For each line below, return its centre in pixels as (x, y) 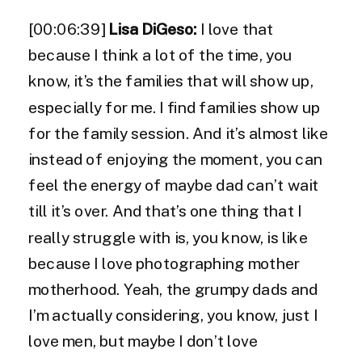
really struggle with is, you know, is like (168, 238)
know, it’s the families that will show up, (171, 82)
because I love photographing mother (164, 264)
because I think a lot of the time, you (160, 56)
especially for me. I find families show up (175, 108)
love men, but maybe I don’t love (143, 342)
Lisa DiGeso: (154, 29)
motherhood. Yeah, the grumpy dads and (173, 290)
